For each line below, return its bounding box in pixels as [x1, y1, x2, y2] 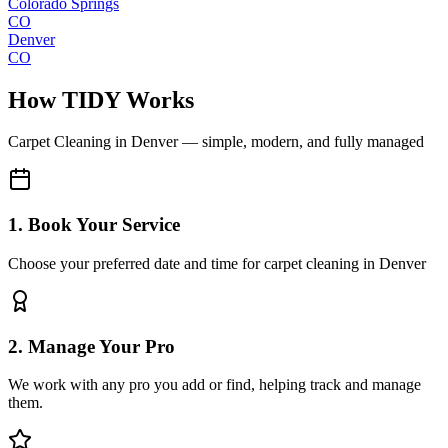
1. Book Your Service [8, 214, 180, 236]
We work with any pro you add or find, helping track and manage [8, 376, 421, 394]
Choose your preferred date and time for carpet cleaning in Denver [8, 254, 426, 272]
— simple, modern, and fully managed [178, 133, 424, 151]
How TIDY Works [8, 86, 194, 113]
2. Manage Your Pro [8, 335, 175, 357]
